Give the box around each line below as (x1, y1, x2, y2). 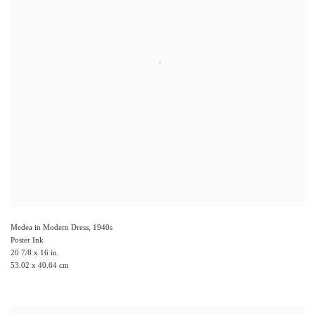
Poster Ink (11, 236, 44, 245)
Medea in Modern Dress (11, 223, 89, 232)
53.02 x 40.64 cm (11, 261, 69, 270)
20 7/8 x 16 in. (11, 248, 59, 257)
